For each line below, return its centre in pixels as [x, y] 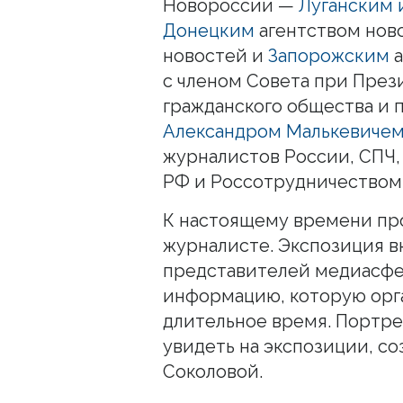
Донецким [209, 30]
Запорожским [329, 55]
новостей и [215, 55]
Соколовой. [213, 371]
